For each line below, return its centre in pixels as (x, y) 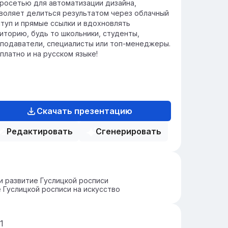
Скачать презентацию (84, 111)
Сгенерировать (129, 131)
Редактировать (39, 131)
